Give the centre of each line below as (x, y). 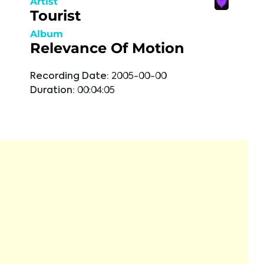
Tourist (55, 16)
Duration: (52, 91)
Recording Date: (70, 77)
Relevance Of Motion (107, 48)
